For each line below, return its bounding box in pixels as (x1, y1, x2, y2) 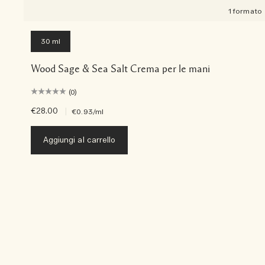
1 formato (228, 7, 262, 17)
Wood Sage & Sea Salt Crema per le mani (31, 63, 210, 75)
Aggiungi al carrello (43, 135, 115, 146)
